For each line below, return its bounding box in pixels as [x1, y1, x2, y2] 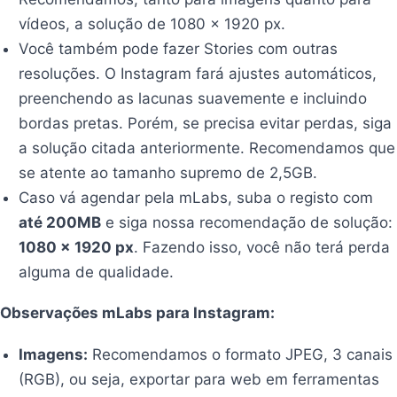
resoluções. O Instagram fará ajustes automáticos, [19, 64, 378, 82]
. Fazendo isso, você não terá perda [134, 237, 391, 256]
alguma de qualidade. [19, 262, 175, 281]
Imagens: [19, 346, 89, 364]
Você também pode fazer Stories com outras [19, 39, 339, 58]
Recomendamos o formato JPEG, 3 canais [88, 346, 393, 364]
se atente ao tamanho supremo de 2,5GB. [19, 163, 318, 182]
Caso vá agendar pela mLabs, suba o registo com [19, 188, 374, 206]
